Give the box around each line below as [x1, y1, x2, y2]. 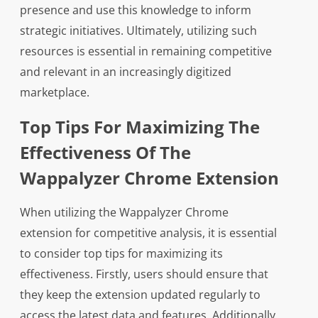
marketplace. [19, 84, 89, 101]
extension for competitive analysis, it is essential [19, 225, 277, 241]
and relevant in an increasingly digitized [19, 64, 231, 80]
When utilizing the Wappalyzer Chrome [19, 204, 229, 221]
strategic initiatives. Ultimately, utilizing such [19, 23, 257, 39]
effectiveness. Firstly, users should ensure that [19, 266, 268, 283]
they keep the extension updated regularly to [19, 287, 261, 303]
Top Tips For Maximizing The [19, 115, 260, 139]
